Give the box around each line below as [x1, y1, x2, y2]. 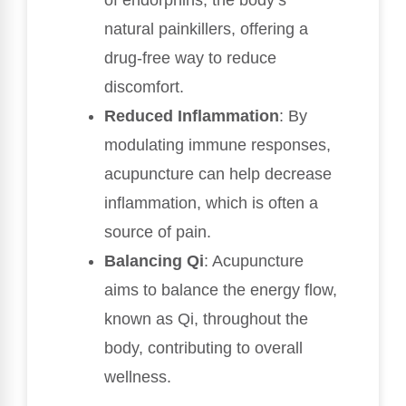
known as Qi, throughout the [104, 310, 308, 329]
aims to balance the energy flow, [104, 281, 337, 300]
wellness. [104, 368, 171, 387]
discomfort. [104, 78, 184, 97]
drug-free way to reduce [104, 49, 276, 68]
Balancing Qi [104, 252, 204, 271]
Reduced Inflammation [104, 107, 279, 126]
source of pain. [104, 223, 211, 242]
